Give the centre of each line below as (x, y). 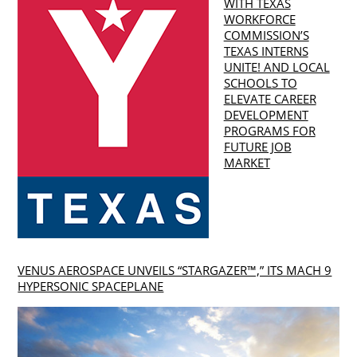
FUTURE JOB (257, 146)
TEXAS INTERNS (266, 51)
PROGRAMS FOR (269, 130)
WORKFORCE (259, 19)
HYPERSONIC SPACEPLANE (91, 286)
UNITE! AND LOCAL (277, 67)
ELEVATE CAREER (270, 98)
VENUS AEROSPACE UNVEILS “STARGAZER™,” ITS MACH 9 (175, 271)
